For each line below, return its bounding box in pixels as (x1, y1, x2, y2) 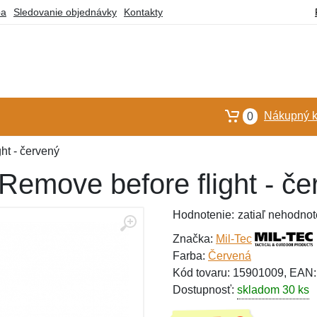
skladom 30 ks (237, 284, 309, 296)
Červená (208, 250, 251, 262)
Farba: (173, 250, 208, 262)
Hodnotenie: (173, 209, 234, 221)
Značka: (173, 233, 216, 245)
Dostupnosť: (173, 284, 237, 296)
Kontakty (124, 6, 163, 18)
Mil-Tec (216, 233, 252, 245)
